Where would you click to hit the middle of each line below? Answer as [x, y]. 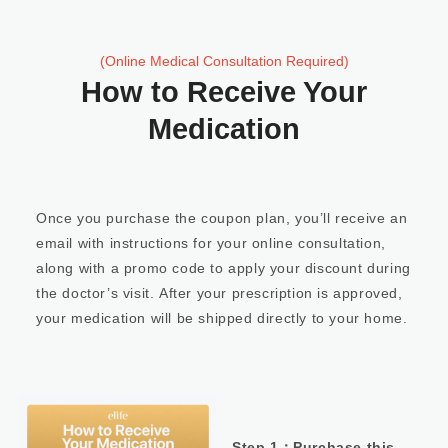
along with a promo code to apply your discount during [223, 268]
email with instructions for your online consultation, [211, 243]
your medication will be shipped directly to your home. [222, 318]
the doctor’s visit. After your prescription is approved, [219, 293]
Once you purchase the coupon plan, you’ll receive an [222, 218]
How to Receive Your [224, 92]
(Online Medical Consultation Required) [224, 61]
